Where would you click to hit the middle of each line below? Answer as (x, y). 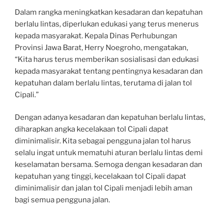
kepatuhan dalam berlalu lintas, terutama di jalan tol (103, 83)
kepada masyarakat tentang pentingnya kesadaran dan (109, 71)
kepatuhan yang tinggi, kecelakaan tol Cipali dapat (100, 176)
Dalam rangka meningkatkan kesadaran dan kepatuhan (109, 12)
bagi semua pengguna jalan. (62, 200)
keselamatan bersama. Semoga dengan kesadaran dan (109, 165)
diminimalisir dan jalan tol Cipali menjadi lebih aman (104, 188)
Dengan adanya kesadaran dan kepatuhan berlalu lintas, (110, 117)
